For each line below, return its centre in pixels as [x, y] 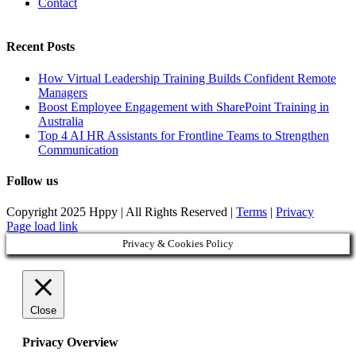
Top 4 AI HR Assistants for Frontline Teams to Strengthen [184, 135]
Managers [63, 92]
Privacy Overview [70, 342]
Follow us [32, 180]
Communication [78, 149]
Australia [61, 121]
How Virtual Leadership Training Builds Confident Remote [187, 78]
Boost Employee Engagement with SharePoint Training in [184, 106]
